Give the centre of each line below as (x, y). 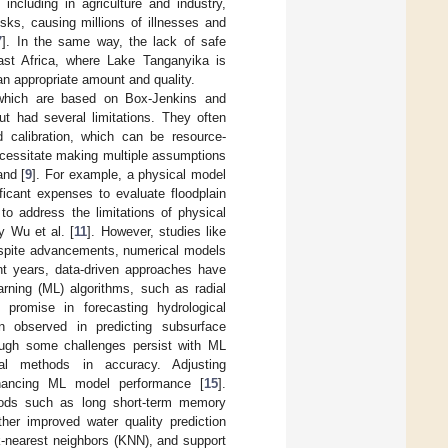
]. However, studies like (157, 231)
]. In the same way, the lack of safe (114, 41)
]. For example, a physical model (129, 174)
